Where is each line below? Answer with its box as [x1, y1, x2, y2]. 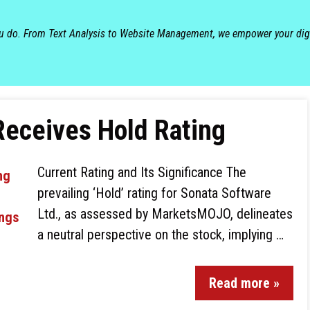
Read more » [209, 275, 280, 291]
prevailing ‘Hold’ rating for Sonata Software [37, 185, 271, 201]
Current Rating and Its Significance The [37, 164, 246, 181]
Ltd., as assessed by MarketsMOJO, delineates [37, 206, 293, 222]
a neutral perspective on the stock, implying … [37, 226, 284, 243]
